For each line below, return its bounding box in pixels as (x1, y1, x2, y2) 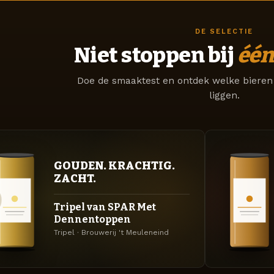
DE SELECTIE (195, 27, 253, 35)
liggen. (209, 89, 240, 101)
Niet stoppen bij (73, 42, 237, 68)
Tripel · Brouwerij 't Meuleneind (54, 228, 169, 237)
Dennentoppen (54, 213, 131, 226)
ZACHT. (54, 172, 96, 186)
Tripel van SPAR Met (54, 201, 156, 213)
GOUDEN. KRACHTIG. (54, 159, 175, 173)
